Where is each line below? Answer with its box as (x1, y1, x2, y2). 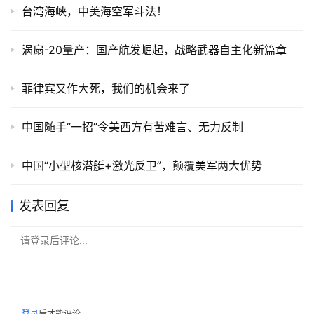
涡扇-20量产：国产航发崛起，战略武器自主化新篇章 (22, 43, 287, 57)
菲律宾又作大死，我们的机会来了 (22, 81, 190, 96)
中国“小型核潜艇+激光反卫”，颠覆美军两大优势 (22, 158, 262, 173)
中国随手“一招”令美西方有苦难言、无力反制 (22, 120, 243, 135)
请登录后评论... (20, 234, 88, 247)
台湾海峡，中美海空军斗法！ (22, 4, 168, 19)
